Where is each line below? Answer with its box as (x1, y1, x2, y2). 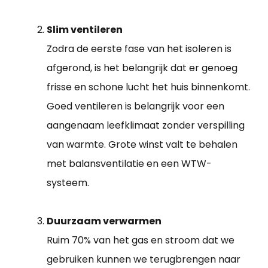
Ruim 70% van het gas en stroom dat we (47, 233, 234, 247)
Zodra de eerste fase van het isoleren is (47, 41, 232, 56)
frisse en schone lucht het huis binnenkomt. (47, 80, 250, 94)
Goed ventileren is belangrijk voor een (47, 99, 224, 113)
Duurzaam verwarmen (47, 214, 162, 228)
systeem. (47, 175, 89, 190)
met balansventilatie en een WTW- (47, 156, 212, 170)
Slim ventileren (47, 22, 123, 36)
